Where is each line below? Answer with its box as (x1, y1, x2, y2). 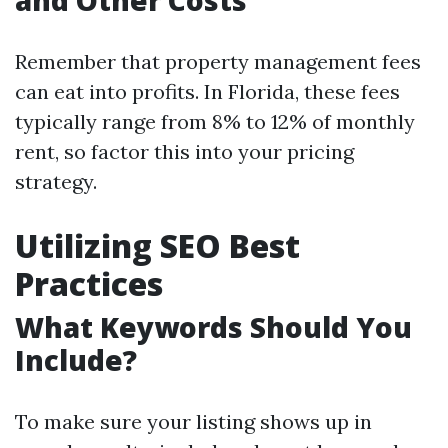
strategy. (15, 169, 97, 194)
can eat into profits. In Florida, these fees (15, 79, 400, 104)
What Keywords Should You (15, 308, 412, 346)
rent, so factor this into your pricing (15, 139, 354, 164)
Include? (15, 341, 137, 379)
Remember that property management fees (15, 49, 421, 74)
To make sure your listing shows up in (15, 409, 372, 434)
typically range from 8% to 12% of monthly (15, 109, 415, 134)
